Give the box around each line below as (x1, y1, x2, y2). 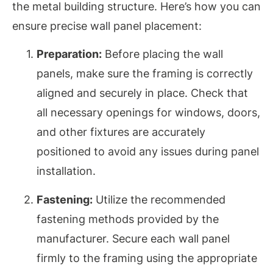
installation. (37, 165, 96, 178)
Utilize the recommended (93, 193, 225, 206)
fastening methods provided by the (37, 212, 219, 225)
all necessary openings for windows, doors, (37, 106, 260, 119)
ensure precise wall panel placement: (12, 19, 202, 33)
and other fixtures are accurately (37, 126, 205, 139)
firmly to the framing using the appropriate (37, 251, 257, 264)
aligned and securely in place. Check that (37, 87, 248, 100)
